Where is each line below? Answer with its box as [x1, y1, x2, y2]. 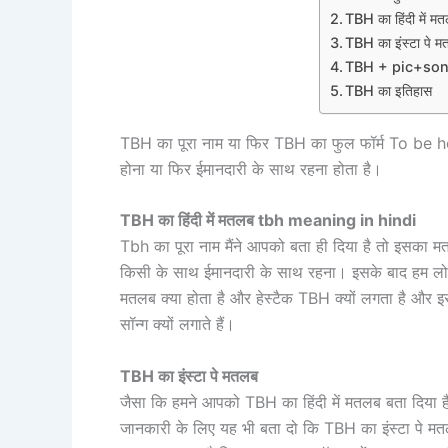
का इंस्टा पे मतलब [158, 365, 258, 386]
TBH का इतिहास [345, 81, 433, 99]
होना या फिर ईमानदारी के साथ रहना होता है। [120, 158, 382, 179]
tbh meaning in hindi [258, 210, 416, 231]
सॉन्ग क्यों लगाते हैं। [120, 314, 235, 335]
